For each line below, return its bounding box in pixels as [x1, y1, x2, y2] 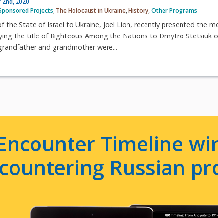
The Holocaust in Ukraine [56, 6, 126, 15]
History [128, 6, 149, 15]
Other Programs [151, 6, 198, 15]
